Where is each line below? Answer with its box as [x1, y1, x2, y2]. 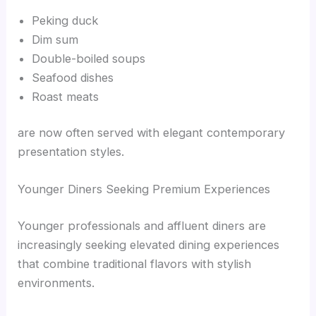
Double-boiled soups [32, 51, 146, 66]
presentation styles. [18, 145, 125, 159]
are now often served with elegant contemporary [18, 126, 286, 140]
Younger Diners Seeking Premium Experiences [18, 182, 271, 197]
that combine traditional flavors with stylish [18, 257, 252, 272]
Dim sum [32, 32, 79, 47]
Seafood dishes [32, 70, 114, 85]
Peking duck [32, 13, 99, 28]
